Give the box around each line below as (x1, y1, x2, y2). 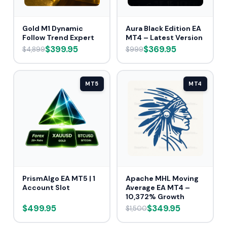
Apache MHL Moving (125, 174, 199, 183)
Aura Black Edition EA (125, 24, 201, 33)
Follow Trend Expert (22, 33, 94, 43)
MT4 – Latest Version (125, 33, 203, 43)
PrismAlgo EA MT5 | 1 (22, 174, 95, 183)
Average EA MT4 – (125, 183, 190, 193)
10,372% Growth (125, 192, 184, 202)
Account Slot (22, 183, 70, 193)
